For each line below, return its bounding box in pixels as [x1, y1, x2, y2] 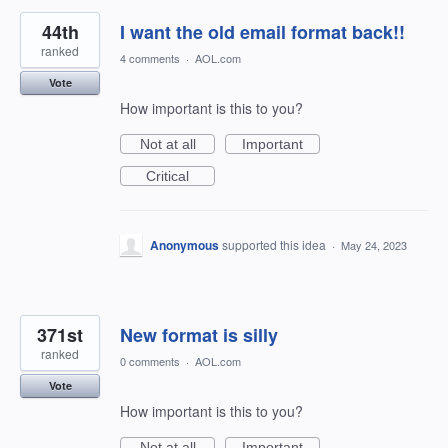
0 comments [120, 353, 180, 369]
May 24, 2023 [341, 237, 407, 253]
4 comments [120, 50, 180, 66]
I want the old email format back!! [120, 19, 405, 45]
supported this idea [222, 236, 329, 253]
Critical [146, 168, 189, 184]
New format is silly [120, 322, 278, 348]
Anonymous [150, 236, 219, 254]
